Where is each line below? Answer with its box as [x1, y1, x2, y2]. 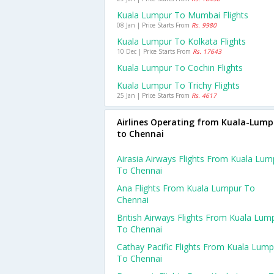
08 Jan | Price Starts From [117, 21, 191, 29]
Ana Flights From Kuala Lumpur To [117, 182, 255, 194]
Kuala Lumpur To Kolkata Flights [117, 35, 246, 47]
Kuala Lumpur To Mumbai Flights [117, 9, 248, 21]
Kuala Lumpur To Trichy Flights [117, 80, 240, 91]
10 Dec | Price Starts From [117, 47, 193, 56]
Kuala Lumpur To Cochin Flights [117, 62, 243, 73]
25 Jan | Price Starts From [117, 91, 191, 100]
